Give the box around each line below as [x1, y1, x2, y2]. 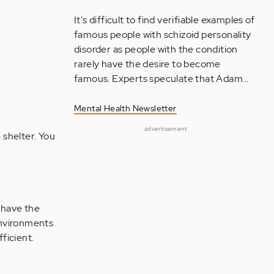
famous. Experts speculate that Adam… [73, 72, 249, 85]
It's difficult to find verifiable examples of [73, 13, 254, 26]
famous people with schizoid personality [73, 28, 251, 41]
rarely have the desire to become [73, 57, 221, 70]
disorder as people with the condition [73, 43, 238, 56]
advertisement [144, 125, 188, 133]
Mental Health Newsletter [73, 103, 177, 114]
